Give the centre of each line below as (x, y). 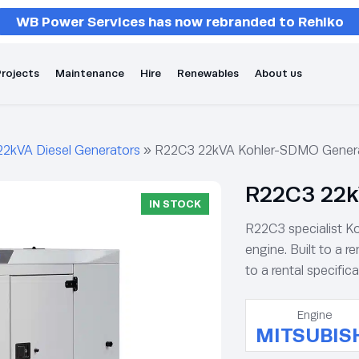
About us (278, 73)
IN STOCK (175, 204)
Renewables (208, 73)
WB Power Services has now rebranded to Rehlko (179, 22)
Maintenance (90, 73)
